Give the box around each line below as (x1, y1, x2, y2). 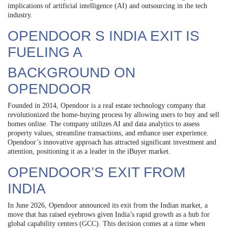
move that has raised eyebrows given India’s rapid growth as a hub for (8, 210, 210, 218)
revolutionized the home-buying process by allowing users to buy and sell (8, 110, 219, 119)
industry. (8, 11, 33, 19)
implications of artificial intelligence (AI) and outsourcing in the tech (8, 2, 207, 10)
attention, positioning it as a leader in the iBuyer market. (8, 147, 170, 155)
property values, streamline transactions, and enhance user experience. (8, 129, 209, 137)
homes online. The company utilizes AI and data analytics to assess (8, 120, 199, 128)
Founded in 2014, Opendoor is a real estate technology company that (8, 101, 206, 109)
